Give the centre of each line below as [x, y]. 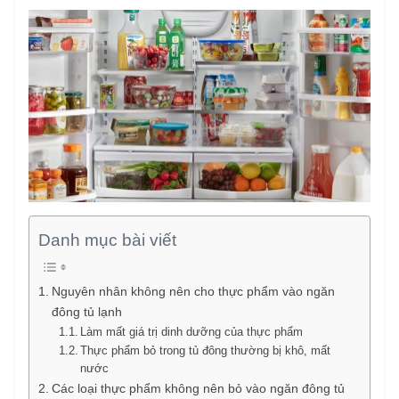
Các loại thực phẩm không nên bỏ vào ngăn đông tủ [198, 389]
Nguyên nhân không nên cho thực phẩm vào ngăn [193, 292]
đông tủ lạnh [86, 312]
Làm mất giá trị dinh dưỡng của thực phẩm [192, 332]
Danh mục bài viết [107, 240]
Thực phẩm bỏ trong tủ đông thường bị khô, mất [206, 351]
